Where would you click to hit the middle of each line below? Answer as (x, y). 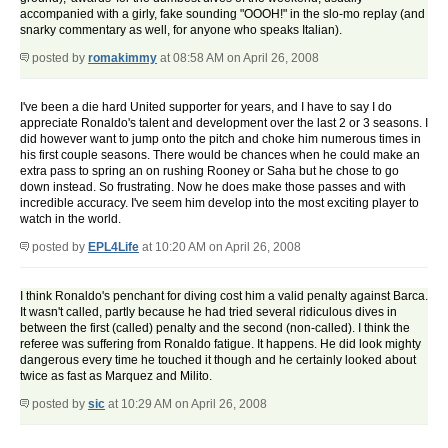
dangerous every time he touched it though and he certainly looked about (218, 360)
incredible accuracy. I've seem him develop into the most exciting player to (219, 203)
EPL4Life (113, 247)
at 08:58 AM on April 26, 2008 (238, 58)
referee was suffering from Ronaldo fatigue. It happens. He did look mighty (220, 344)
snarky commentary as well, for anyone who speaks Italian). (181, 30)
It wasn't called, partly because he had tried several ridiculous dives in (208, 312)
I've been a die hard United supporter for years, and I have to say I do (206, 107)
